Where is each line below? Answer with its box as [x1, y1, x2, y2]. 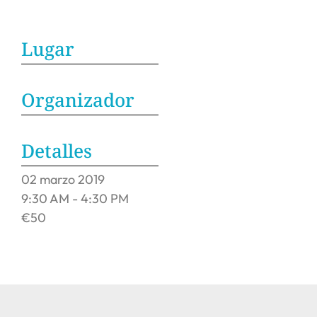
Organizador [21, 87, 134, 113]
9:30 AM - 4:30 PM [21, 190, 129, 207]
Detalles [21, 138, 92, 163]
